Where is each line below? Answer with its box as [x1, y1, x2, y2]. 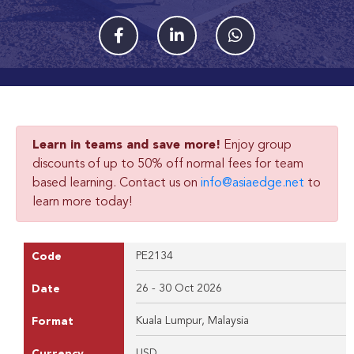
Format [32, 315, 73, 327]
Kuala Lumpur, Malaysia [135, 314, 249, 326]
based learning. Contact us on [32, 176, 201, 190]
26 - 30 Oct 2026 [135, 282, 222, 294]
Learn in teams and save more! [32, 138, 220, 152]
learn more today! [32, 195, 132, 209]
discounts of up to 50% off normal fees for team [32, 157, 303, 171]
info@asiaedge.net [201, 176, 304, 190]
